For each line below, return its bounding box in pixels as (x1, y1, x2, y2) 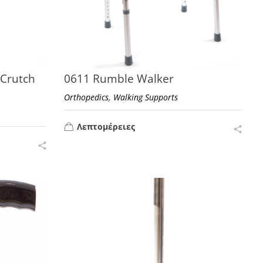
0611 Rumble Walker (64, 71, 174, 87)
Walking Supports (113, 92, 178, 103)
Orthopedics (64, 92, 109, 103)
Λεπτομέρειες (77, 120, 136, 132)
